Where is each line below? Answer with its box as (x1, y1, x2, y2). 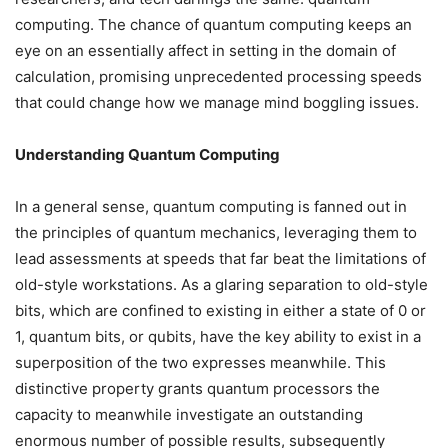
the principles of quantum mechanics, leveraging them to (15, 223, 417, 243)
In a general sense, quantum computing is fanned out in (15, 197, 407, 217)
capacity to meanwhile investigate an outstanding (15, 405, 363, 425)
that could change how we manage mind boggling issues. (15, 93, 419, 113)
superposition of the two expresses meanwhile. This (15, 353, 386, 373)
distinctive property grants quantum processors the (15, 379, 380, 399)
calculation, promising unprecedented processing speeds (15, 67, 422, 87)
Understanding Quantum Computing (15, 145, 280, 165)
